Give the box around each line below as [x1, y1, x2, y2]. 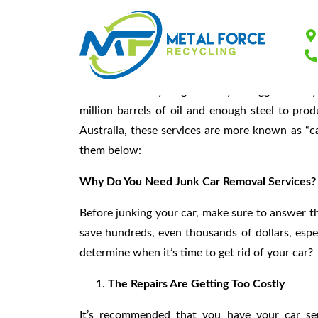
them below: [79, 144, 141, 156]
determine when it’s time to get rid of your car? [79, 246, 313, 258]
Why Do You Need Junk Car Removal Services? [79, 175, 316, 187]
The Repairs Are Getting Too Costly [108, 278, 285, 290]
